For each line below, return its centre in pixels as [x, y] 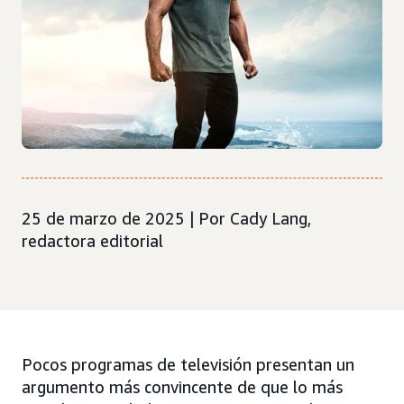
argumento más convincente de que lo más [182, 387]
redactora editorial [92, 241]
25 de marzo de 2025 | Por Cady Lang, [166, 219]
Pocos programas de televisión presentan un [188, 365]
